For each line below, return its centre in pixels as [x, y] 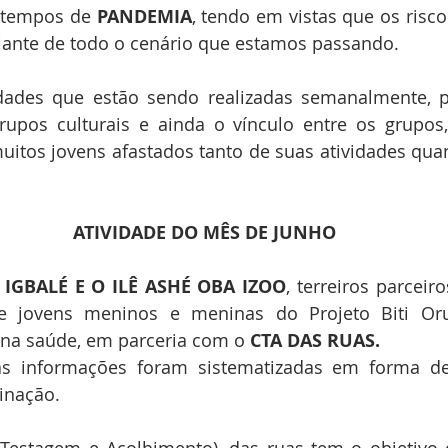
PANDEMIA [144, 16]
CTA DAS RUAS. [315, 340]
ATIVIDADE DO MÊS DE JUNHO [204, 232]
